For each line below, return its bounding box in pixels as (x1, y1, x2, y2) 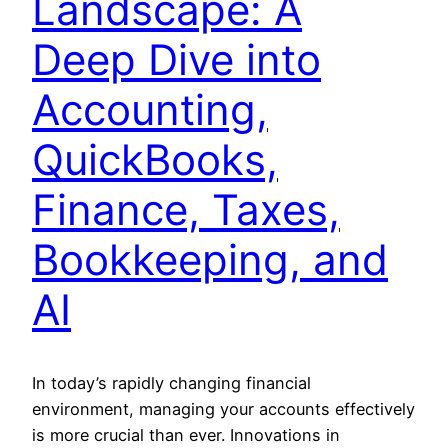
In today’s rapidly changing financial (32, 372, 311, 393)
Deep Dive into (32, 34, 321, 86)
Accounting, (32, 84, 268, 136)
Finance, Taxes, (32, 184, 340, 236)
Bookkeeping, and (32, 234, 388, 286)
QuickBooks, (32, 134, 278, 186)
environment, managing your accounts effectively (32, 398, 415, 419)
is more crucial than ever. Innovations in (32, 424, 340, 445)
